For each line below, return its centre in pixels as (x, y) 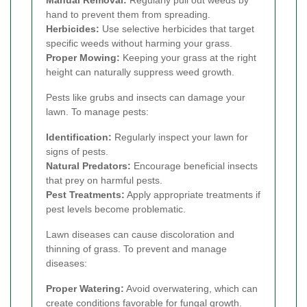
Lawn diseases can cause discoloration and (140, 235)
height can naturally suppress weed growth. (140, 72)
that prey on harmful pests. (104, 181)
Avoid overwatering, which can (191, 289)
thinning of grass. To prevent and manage (136, 249)
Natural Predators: (88, 166)
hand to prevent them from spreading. (128, 15)
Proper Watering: (85, 289)
